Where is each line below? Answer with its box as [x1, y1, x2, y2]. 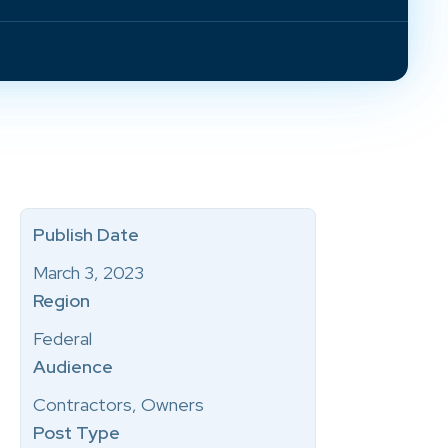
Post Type [33, 421, 120, 444]
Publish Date [33, 223, 139, 246]
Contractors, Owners [33, 393, 204, 416]
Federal [33, 327, 92, 350]
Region [33, 289, 90, 312]
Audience [33, 355, 113, 378]
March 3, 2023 [33, 261, 144, 284]
